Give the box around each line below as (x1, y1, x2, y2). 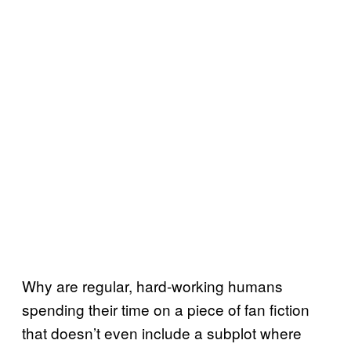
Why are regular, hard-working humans (22, 275, 283, 296)
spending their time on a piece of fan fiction (22, 299, 309, 320)
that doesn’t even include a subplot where (22, 322, 302, 343)
